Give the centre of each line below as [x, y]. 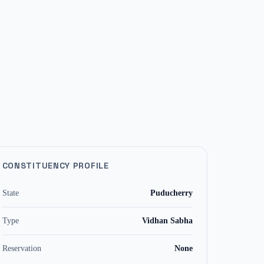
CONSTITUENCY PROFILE [55, 166]
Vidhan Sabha [167, 221]
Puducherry [171, 193]
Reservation [22, 248]
